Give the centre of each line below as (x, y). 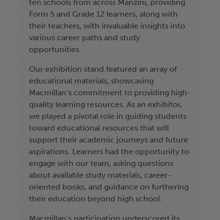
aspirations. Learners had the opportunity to (109, 152)
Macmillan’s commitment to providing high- (110, 93)
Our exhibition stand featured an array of (103, 69)
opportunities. (55, 50)
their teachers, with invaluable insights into (107, 26)
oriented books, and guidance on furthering (109, 187)
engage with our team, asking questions (101, 164)
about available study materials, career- (100, 175)
